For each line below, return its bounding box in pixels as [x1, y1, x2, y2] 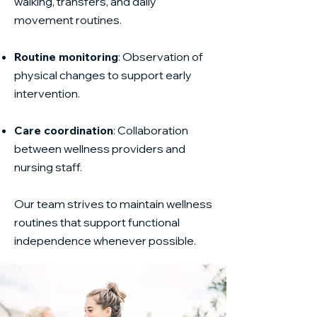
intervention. [14, 86, 80, 100]
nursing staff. [14, 160, 82, 174]
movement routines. [14, 13, 122, 27]
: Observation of [118, 50, 203, 64]
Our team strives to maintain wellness [14, 197, 212, 211]
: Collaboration [113, 123, 188, 137]
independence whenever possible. [14, 234, 196, 248]
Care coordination [14, 123, 113, 137]
